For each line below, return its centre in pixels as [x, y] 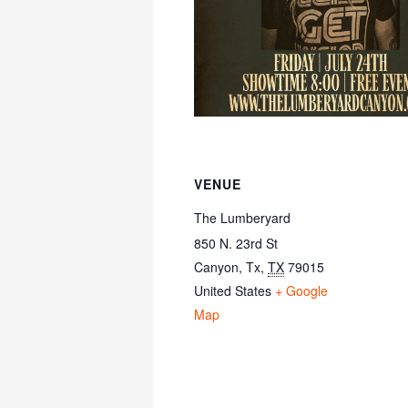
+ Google [301, 291]
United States [233, 291]
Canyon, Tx [227, 267]
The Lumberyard [242, 218]
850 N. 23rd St [236, 243]
